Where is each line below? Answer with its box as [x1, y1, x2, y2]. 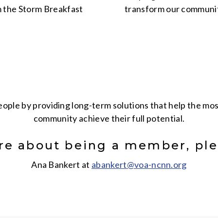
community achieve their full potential [33, 113, 182, 124]
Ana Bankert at [31, 159, 92, 170]
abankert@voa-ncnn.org [91, 159, 187, 170]
